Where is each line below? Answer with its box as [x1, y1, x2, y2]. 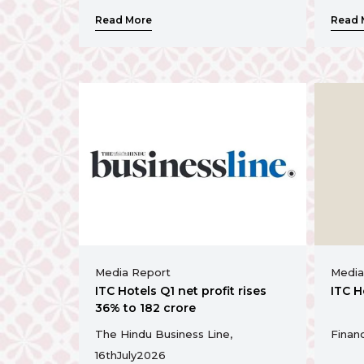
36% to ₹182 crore [95, 301, 196, 316]
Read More [95, 14, 152, 26]
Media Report [95, 266, 171, 279]
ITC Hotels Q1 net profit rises [95, 284, 266, 299]
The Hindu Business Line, [95, 327, 232, 341]
